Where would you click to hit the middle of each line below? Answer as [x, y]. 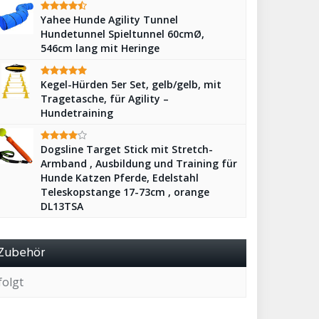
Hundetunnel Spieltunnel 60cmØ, [122, 34]
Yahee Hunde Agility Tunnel [109, 20]
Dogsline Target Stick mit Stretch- [127, 149]
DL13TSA [62, 206]
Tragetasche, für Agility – [105, 99]
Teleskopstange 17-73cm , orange [125, 192]
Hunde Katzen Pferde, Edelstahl [120, 178]
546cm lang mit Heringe [100, 48]
